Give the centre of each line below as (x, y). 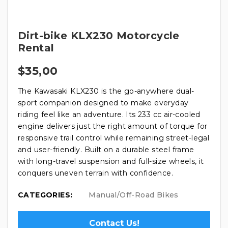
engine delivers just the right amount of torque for (113, 126)
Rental (36, 48)
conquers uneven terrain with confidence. (95, 173)
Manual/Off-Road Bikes (134, 195)
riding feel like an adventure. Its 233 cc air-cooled (109, 114)
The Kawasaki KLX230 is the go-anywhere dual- (106, 91)
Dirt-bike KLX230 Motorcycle (99, 35)
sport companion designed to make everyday (103, 103)
